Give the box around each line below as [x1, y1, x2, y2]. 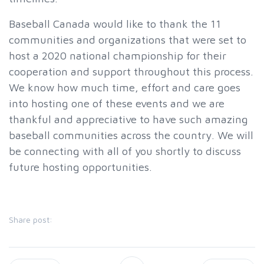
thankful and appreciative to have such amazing [9, 112, 248, 126]
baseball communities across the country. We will [9, 128, 253, 141]
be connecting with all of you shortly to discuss [9, 144, 241, 157]
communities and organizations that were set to [9, 32, 246, 46]
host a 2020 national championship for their [9, 48, 226, 62]
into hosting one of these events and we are [9, 96, 225, 110]
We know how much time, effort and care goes [9, 80, 240, 94]
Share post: [9, 214, 52, 225]
